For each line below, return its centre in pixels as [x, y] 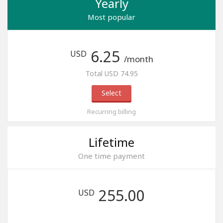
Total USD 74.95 [111, 73]
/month [138, 59]
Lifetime [111, 142]
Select [111, 93]
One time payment [111, 156]
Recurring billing [111, 111]
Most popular [111, 17]
